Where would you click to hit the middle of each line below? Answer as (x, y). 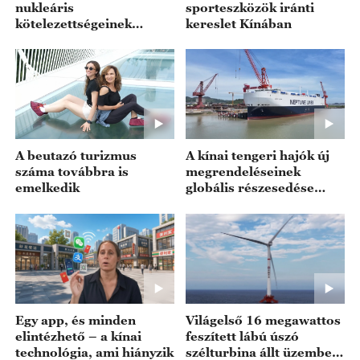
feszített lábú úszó (243, 335)
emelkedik (47, 188)
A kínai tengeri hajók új (258, 155)
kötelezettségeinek (73, 23)
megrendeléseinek (243, 172)
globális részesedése (250, 188)
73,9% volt (219, 204)
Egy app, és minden (75, 319)
